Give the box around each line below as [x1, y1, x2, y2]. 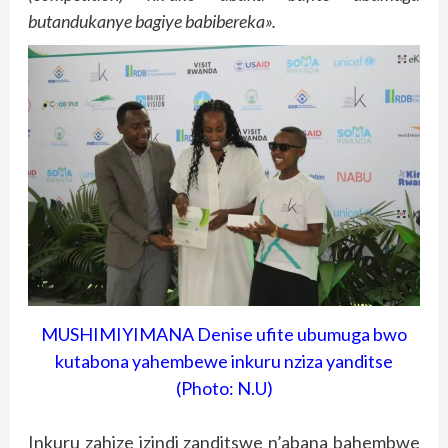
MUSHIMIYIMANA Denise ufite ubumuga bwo [41, 322, 407, 345]
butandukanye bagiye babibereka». [28, 10, 276, 33]
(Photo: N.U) [175, 376, 273, 399]
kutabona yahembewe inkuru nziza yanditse [55, 349, 393, 372]
